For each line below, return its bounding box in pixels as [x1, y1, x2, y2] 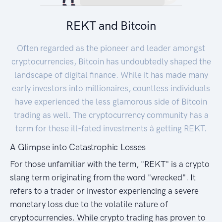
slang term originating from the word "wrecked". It [10, 172, 196, 182]
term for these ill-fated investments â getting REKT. [15, 123, 207, 133]
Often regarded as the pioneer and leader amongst [17, 43, 205, 53]
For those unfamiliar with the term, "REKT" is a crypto [10, 159, 210, 169]
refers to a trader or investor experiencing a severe [10, 185, 199, 196]
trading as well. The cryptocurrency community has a [13, 110, 209, 120]
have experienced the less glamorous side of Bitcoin [15, 96, 207, 107]
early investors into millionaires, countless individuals [12, 83, 210, 93]
